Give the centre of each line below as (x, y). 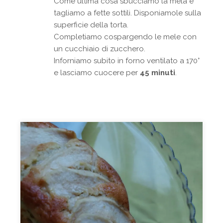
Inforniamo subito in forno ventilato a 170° (127, 60)
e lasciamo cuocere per (97, 72)
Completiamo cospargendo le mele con (125, 37)
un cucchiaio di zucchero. (100, 49)
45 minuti (158, 72)
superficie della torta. (91, 25)
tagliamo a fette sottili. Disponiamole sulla (128, 13)
